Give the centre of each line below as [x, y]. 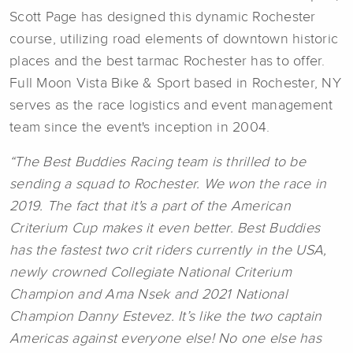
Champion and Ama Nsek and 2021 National [149, 295]
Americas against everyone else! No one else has [165, 339]
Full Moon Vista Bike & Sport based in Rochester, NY [175, 84]
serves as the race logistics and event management [171, 106]
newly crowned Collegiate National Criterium [150, 273]
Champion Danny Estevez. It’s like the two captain [166, 317]
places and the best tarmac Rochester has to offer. [167, 62]
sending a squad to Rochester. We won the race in [168, 185]
